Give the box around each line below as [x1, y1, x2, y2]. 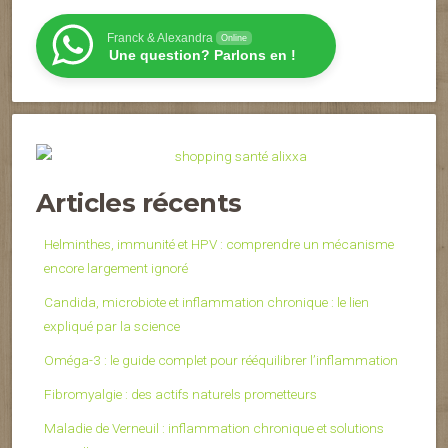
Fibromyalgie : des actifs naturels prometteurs [44, 386, 317, 403]
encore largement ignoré [44, 260, 188, 277]
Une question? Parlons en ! [109, 46, 296, 63]
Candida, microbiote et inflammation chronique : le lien [44, 294, 369, 311]
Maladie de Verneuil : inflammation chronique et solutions [44, 420, 384, 437]
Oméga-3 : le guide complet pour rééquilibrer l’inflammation [44, 352, 398, 369]
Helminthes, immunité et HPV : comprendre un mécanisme [44, 236, 394, 253]
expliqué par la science [44, 318, 180, 335]
